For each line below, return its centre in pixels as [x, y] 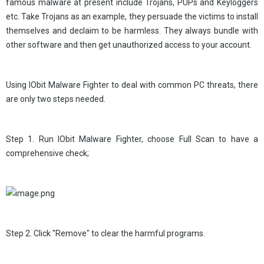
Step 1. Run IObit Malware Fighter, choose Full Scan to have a [132, 139]
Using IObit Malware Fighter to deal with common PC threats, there [132, 85]
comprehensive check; [47, 153]
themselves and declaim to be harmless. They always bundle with [132, 31]
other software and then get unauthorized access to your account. [129, 45]
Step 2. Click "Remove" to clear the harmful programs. [105, 233]
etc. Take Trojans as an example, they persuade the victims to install [132, 16]
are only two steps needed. [56, 99]
